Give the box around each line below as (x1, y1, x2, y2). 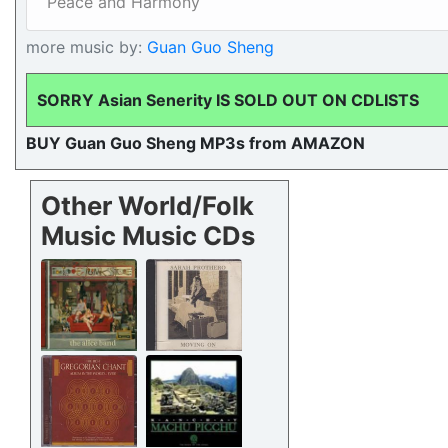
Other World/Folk (41, 190, 254, 221)
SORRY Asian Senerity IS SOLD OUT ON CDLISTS (37, 90, 419, 110)
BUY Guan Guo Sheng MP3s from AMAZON (26, 133, 365, 153)
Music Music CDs (41, 220, 255, 251)
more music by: (26, 37, 142, 57)
